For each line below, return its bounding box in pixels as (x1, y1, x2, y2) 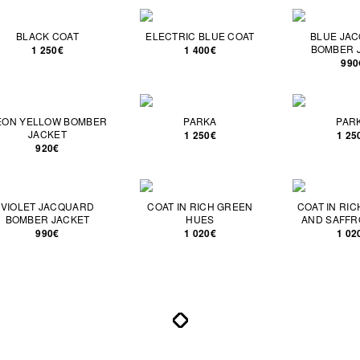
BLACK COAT (16, 29, 79, 43)
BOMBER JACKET (5, 212, 90, 226)
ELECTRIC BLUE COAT (145, 29, 255, 43)
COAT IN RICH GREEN (147, 199, 253, 213)
